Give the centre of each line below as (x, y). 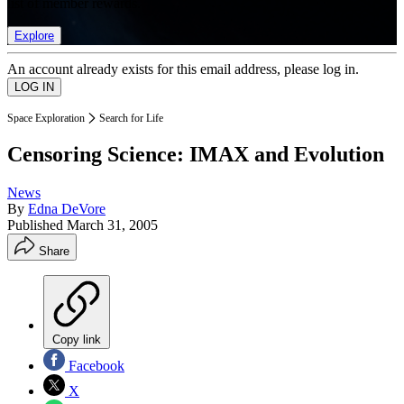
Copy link (77, 340)
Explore (34, 35)
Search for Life (131, 118)
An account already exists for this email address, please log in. (183, 69)
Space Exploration (46, 118)
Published (37, 225)
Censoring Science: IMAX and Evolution (196, 155)
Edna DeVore (67, 209)
